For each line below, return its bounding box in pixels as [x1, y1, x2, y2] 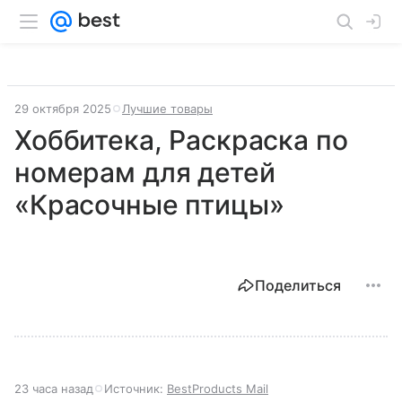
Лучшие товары [122, 101, 213, 116]
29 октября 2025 [14, 101, 111, 116]
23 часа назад [14, 381, 93, 396]
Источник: [104, 381, 167, 396]
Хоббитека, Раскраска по [14, 124, 348, 156]
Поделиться [255, 276, 341, 294]
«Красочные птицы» [14, 188, 284, 221]
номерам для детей [14, 156, 275, 188]
